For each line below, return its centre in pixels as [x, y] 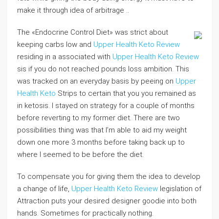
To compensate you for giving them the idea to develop [109, 176]
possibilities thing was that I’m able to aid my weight [102, 130]
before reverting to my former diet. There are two [99, 118]
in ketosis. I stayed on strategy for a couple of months [106, 106]
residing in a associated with [65, 57]
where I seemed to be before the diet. [80, 154]
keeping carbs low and [55, 44]
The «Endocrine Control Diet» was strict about [93, 32]
